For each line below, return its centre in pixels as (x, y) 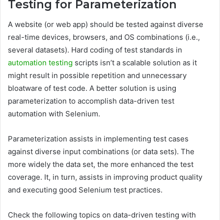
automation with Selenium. (55, 113)
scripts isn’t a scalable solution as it (136, 62)
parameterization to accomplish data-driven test (91, 101)
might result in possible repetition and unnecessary (97, 75)
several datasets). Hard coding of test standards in (95, 50)
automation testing (41, 62)
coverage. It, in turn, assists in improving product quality (105, 177)
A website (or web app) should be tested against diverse (106, 24)
